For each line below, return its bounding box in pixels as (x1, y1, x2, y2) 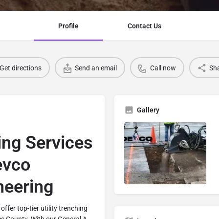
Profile (58, 22, 79, 30)
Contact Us (127, 22, 161, 30)
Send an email (75, 64, 117, 72)
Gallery (137, 106, 159, 114)
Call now (150, 64, 176, 72)
